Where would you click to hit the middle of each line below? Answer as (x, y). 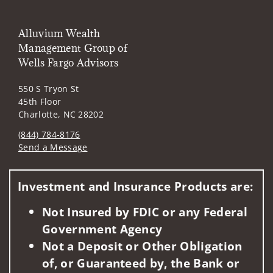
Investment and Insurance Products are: (136, 186)
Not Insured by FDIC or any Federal (145, 211)
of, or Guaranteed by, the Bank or (141, 263)
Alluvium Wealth (59, 34)
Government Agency (102, 229)
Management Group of (73, 48)
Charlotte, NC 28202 (61, 115)
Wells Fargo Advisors (69, 63)
